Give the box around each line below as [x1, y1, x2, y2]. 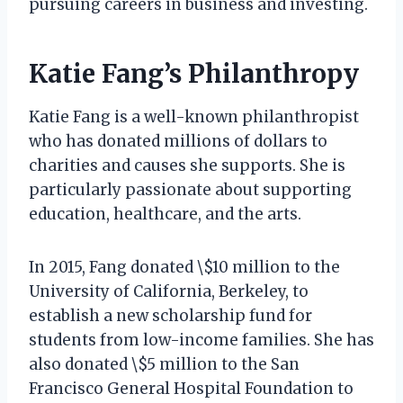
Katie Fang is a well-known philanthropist [29, 106, 359, 127]
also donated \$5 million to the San [29, 354, 300, 374]
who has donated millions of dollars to [29, 130, 327, 151]
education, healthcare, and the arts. [29, 203, 301, 224]
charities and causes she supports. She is [29, 155, 345, 175]
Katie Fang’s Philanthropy [29, 57, 359, 90]
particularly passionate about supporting [29, 179, 352, 200]
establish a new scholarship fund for [29, 305, 312, 326]
